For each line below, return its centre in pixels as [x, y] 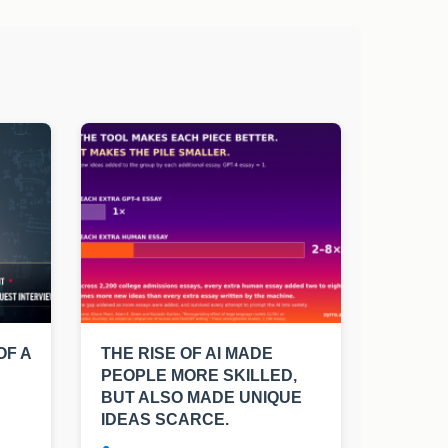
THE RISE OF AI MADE [187, 354]
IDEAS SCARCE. [165, 420]
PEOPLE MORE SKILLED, [199, 376]
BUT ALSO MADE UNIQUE [201, 398]
